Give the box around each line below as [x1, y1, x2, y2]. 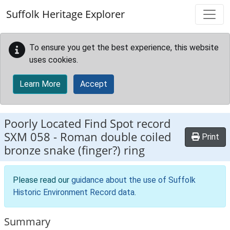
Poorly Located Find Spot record [4, 116, 170, 131]
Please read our [13, 175, 71, 185]
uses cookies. [29, 55, 78, 65]
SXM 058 [4, 129, 50, 145]
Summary [4, 215, 50, 228]
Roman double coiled [60, 129, 171, 145]
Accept [80, 79, 107, 89]
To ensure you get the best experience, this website [29, 43, 219, 52]
